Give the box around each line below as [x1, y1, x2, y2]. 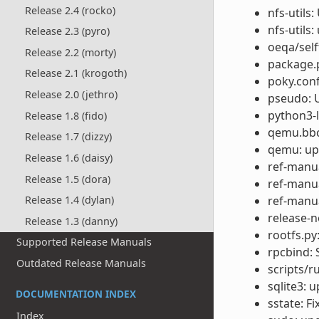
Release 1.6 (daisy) [24, 150, 113, 164]
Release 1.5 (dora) [24, 172, 110, 186]
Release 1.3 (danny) [24, 214, 117, 228]
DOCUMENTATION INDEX [16, 286, 136, 300]
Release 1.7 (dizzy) [24, 130, 112, 144]
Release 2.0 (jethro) [24, 88, 117, 102]
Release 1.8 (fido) [24, 108, 107, 122]
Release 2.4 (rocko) [24, 3, 115, 17]
